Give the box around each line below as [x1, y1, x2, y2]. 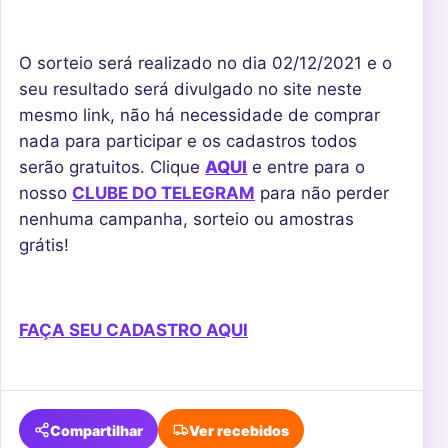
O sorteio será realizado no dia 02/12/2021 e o [19, 52, 392, 73]
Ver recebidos [189, 421, 289, 439]
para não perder [255, 182, 389, 203]
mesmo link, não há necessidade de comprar [19, 104, 380, 125]
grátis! [19, 234, 69, 255]
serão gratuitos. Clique [19, 156, 205, 177]
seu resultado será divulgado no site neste [19, 78, 362, 99]
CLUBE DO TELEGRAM [72, 182, 255, 203]
